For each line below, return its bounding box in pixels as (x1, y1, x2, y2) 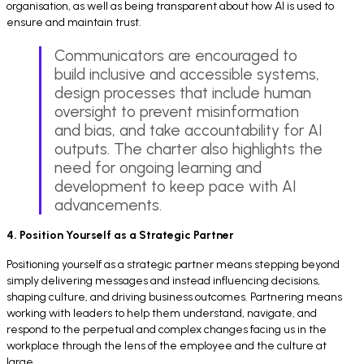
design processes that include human (54, 83, 311, 102)
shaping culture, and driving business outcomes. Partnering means (6, 289, 342, 304)
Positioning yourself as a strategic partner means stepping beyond (6, 257, 340, 271)
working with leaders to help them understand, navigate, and (6, 305, 317, 320)
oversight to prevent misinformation (54, 102, 299, 121)
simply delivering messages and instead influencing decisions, (6, 273, 320, 288)
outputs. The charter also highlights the (54, 139, 323, 158)
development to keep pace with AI (54, 176, 297, 196)
